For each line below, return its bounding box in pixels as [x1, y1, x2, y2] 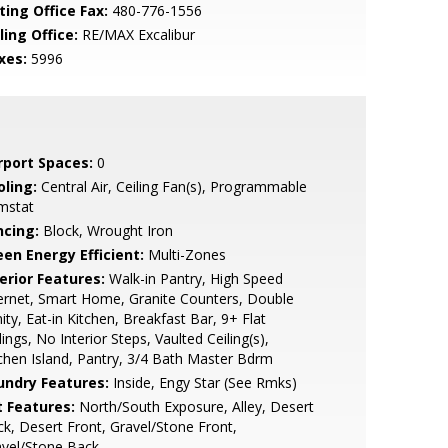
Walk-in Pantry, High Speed [104, 269, 283, 288]
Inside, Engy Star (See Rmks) [108, 373, 297, 392]
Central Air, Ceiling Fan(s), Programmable [36, 177, 307, 196]
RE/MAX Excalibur [77, 25, 195, 44]
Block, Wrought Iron [38, 221, 173, 240]
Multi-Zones [143, 245, 226, 264]
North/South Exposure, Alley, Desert [74, 397, 314, 416]
